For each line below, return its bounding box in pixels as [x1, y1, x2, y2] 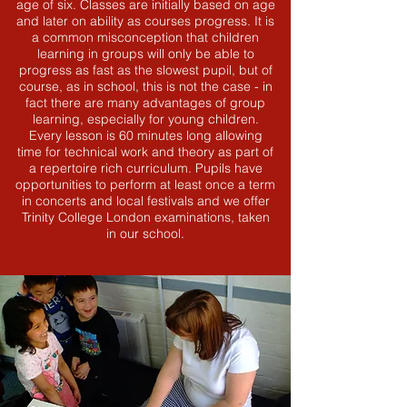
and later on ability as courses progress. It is [16, 13, 274, 29]
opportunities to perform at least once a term [15, 176, 275, 193]
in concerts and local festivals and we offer [21, 193, 270, 209]
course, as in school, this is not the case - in [18, 78, 273, 94]
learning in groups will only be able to [36, 45, 254, 62]
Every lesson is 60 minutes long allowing [28, 127, 263, 144]
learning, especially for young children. [32, 111, 259, 127]
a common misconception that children [32, 29, 259, 45]
